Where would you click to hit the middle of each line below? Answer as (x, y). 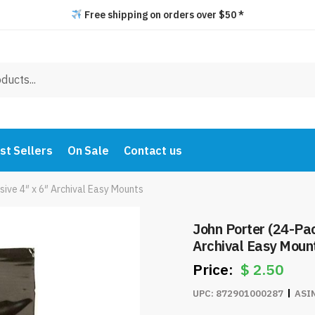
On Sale (88, 150)
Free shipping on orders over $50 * (163, 15)
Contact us (153, 150)
